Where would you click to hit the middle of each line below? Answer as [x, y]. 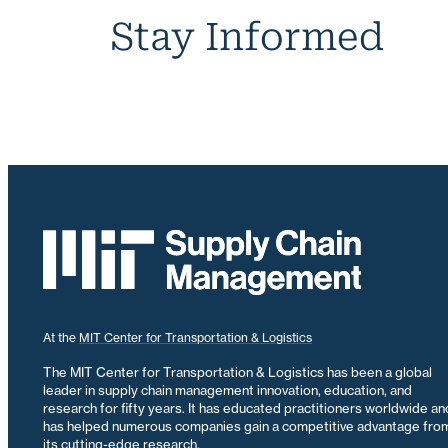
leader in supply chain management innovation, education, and [227, 389]
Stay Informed [246, 36]
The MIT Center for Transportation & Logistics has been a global [237, 371]
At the [61, 337]
